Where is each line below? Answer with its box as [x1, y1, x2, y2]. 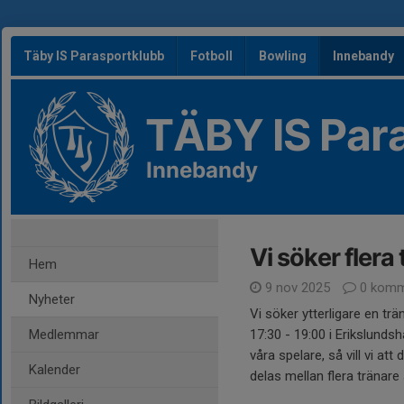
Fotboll [190, 49, 233, 63]
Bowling [259, 49, 307, 63]
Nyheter [29, 291, 75, 308]
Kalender [29, 362, 80, 378]
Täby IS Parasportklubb [23, 49, 164, 63]
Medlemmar [29, 326, 99, 343]
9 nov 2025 [262, 280, 334, 296]
